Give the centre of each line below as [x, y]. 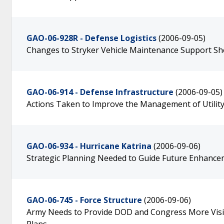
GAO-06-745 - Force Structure [84, 200]
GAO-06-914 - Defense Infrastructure [100, 92]
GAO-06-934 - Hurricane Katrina [89, 146]
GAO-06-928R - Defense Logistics [91, 38]
